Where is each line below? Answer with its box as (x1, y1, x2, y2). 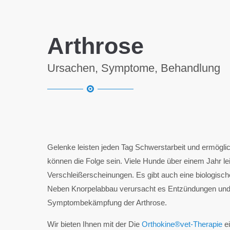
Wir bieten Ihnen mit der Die (47, 220, 140, 228)
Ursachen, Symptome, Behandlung (47, 62, 220, 74)
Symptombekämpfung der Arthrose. (47, 198, 167, 207)
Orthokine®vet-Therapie (140, 220, 222, 228)
